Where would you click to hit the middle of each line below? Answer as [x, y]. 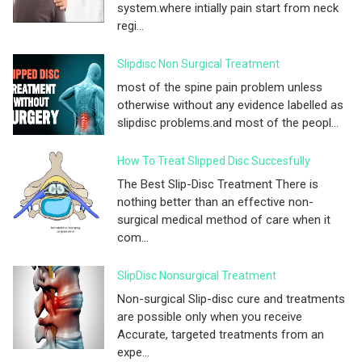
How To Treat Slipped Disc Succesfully [214, 160]
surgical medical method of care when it [224, 219]
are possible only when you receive [210, 316]
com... [133, 237]
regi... [130, 25]
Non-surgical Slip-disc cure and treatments [231, 299]
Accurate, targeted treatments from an [221, 334]
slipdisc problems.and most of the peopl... [228, 122]
